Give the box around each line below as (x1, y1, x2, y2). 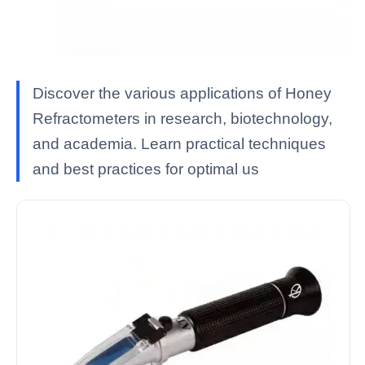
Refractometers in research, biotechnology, (33, 110, 332, 128)
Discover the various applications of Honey (33, 85, 332, 103)
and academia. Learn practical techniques (33, 135, 326, 153)
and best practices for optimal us (33, 161, 259, 178)
